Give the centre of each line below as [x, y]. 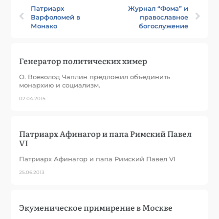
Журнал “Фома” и [158, 8]
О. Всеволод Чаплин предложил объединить [95, 77]
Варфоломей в [56, 17]
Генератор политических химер [83, 60]
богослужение [163, 26]
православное [164, 17]
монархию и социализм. [60, 85]
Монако [44, 26]
